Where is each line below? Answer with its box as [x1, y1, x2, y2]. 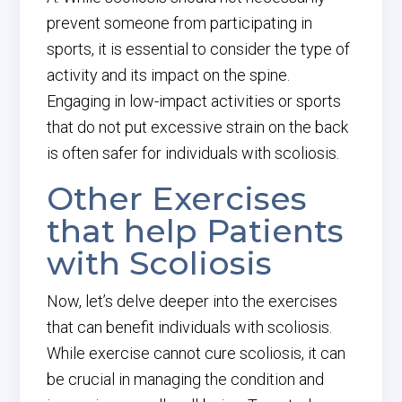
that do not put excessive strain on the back [47, 118, 349, 136]
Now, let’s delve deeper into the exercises [47, 292, 338, 310]
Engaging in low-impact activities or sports [47, 92, 342, 110]
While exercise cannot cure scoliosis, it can [47, 344, 346, 363]
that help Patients [47, 211, 345, 250]
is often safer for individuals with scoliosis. [47, 144, 340, 162]
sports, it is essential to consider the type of [47, 39, 351, 58]
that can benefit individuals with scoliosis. [47, 318, 333, 336]
